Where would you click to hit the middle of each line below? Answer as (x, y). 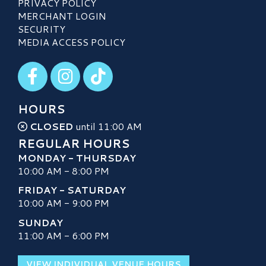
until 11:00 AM (107, 126)
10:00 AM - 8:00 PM (64, 170)
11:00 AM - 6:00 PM (64, 235)
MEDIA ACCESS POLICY (72, 42)
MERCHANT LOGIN (62, 15)
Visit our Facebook (58, 67)
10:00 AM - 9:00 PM (64, 203)
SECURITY (42, 28)
